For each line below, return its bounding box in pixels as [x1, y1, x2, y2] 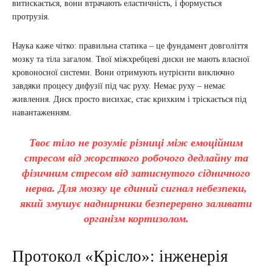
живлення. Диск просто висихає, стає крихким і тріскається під [12, 95, 246, 104]
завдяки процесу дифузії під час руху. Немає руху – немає [12, 81, 225, 91]
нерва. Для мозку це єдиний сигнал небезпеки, [25, 182, 247, 195]
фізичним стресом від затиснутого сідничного [22, 167, 250, 180]
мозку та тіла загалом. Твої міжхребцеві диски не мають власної [12, 55, 250, 64]
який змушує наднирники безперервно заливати [20, 197, 252, 210]
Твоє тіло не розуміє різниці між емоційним [29, 137, 243, 149]
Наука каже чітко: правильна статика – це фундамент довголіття [12, 41, 248, 51]
